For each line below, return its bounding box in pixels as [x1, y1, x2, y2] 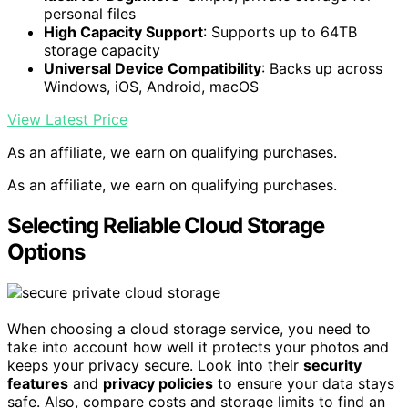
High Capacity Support [44, 23, 203, 42]
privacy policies [103, 374, 213, 393]
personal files [44, 5, 136, 24]
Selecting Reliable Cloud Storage [7, 212, 324, 240]
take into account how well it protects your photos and [7, 338, 389, 357]
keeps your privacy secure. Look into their [7, 356, 303, 375]
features [7, 374, 68, 393]
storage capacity [44, 41, 160, 60]
